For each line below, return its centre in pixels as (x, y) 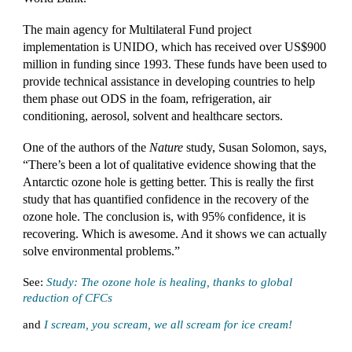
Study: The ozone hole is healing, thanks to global (170, 282)
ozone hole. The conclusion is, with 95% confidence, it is (165, 216)
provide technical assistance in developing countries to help (169, 81)
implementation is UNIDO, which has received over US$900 (175, 47)
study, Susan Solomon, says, (255, 147)
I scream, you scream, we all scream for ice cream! (169, 324)
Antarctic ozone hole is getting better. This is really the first (169, 182)
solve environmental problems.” (102, 251)
